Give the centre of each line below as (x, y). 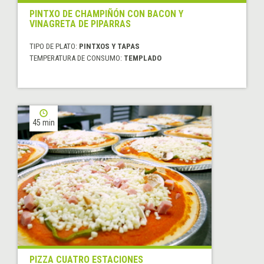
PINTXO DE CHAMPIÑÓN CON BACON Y (106, 14)
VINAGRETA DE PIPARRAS (80, 24)
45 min (44, 123)
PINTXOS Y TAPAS (109, 47)
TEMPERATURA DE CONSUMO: (77, 58)
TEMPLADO (143, 58)
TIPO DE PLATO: (54, 47)
